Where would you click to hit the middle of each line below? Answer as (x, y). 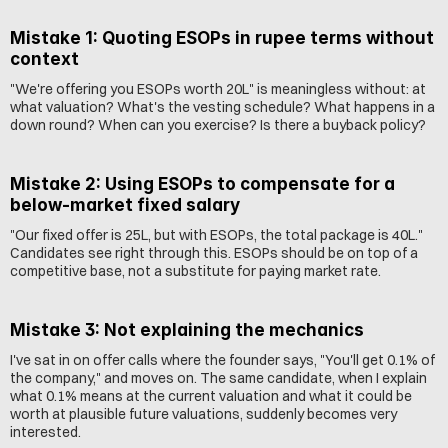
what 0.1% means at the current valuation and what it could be (211, 396)
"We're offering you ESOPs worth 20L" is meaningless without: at (218, 89)
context (44, 59)
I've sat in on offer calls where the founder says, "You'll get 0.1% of (222, 360)
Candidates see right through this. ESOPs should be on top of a (214, 253)
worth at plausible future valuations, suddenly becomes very (203, 414)
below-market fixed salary (125, 205)
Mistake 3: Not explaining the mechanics (187, 330)
